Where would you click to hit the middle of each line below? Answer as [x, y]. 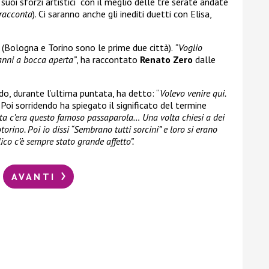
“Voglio [189, 47]
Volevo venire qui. [193, 93]
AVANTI [35, 176]
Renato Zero [166, 59]
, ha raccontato [108, 59]
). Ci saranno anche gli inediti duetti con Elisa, [122, 14]
